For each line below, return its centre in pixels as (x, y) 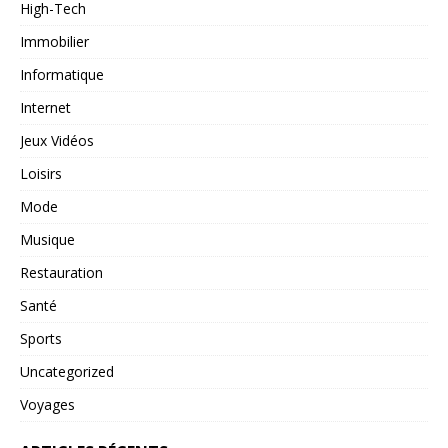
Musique (47, 240)
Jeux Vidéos (57, 141)
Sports (41, 339)
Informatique (62, 75)
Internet (45, 108)
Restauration (61, 273)
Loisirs (41, 174)
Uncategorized (67, 372)
